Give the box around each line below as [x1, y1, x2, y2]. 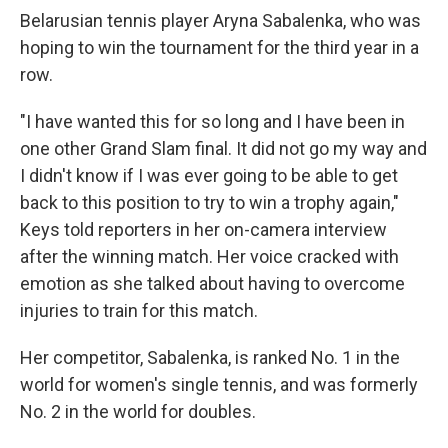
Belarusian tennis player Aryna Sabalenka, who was [20, 10, 421, 31]
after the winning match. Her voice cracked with [20, 246, 399, 267]
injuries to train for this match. [20, 300, 258, 321]
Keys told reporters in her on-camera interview [20, 219, 387, 240]
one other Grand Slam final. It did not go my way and [20, 138, 427, 159]
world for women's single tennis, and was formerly [20, 374, 418, 395]
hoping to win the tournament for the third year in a [20, 37, 419, 58]
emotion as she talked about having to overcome [20, 273, 405, 294]
